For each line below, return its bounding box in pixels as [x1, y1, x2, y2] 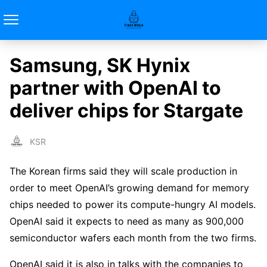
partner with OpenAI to [10, 76, 221, 100]
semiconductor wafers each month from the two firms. [10, 232, 256, 244]
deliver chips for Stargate [10, 99, 243, 122]
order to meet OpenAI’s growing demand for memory [10, 182, 249, 194]
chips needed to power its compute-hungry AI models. [10, 198, 256, 211]
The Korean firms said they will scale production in [10, 165, 237, 178]
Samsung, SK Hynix [10, 54, 190, 77]
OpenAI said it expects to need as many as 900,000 [10, 215, 244, 228]
